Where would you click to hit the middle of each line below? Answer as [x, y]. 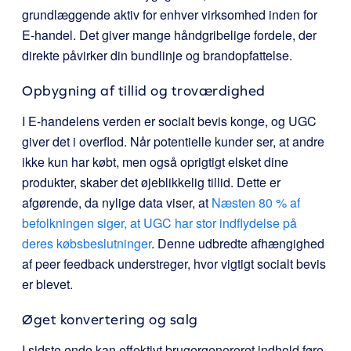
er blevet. [47, 284]
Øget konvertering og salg [110, 319]
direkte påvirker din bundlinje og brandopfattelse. [157, 55]
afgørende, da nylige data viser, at [117, 203]
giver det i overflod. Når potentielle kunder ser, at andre [173, 141]
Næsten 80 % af [256, 203]
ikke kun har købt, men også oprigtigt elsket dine [155, 162]
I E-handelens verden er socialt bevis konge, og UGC [169, 121]
